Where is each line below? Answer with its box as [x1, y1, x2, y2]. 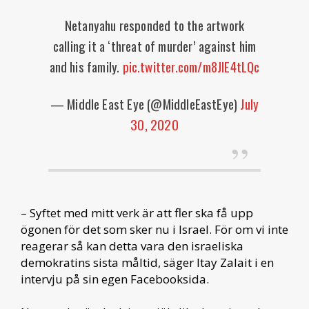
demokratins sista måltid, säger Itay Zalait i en [21, 254, 274, 270]
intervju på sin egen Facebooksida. [21, 270, 209, 287]
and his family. [49, 56, 123, 76]
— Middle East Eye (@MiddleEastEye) [50, 93, 241, 113]
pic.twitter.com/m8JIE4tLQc [122, 56, 260, 76]
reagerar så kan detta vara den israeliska [21, 237, 243, 254]
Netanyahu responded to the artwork [64, 14, 245, 34]
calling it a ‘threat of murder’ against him [52, 35, 257, 55]
